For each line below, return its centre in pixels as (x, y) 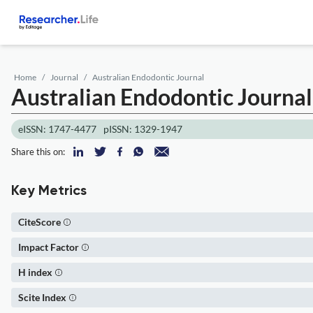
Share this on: (38, 152)
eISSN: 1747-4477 (57, 129)
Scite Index (42, 297)
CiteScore (39, 222)
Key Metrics (49, 191)
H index (35, 272)
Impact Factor (49, 247)
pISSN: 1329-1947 (143, 129)
